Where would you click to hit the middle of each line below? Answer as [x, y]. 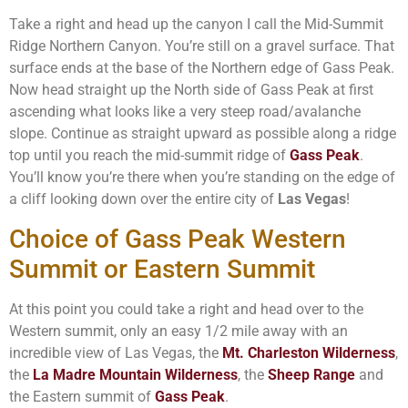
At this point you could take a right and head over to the [186, 309]
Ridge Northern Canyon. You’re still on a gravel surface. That [202, 46]
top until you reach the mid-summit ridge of [149, 156]
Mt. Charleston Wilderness [309, 352]
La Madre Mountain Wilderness [135, 374]
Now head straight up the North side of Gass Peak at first [191, 90]
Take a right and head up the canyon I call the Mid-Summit [196, 25]
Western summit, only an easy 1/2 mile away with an [178, 331]
